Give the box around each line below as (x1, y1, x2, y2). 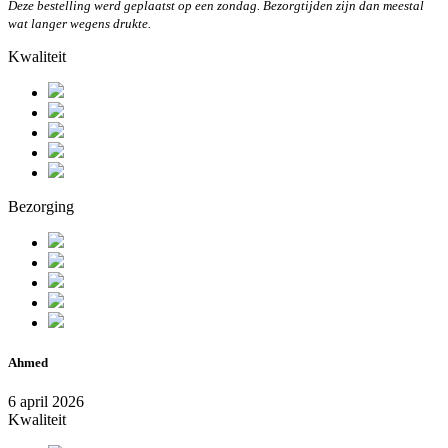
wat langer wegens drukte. (8, 16, 151, 32)
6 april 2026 (8, 392, 84, 410)
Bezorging (8, 198, 74, 216)
